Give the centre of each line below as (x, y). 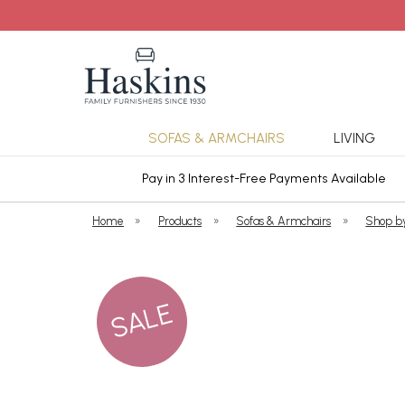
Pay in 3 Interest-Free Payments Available (264, 178)
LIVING (354, 138)
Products (180, 221)
